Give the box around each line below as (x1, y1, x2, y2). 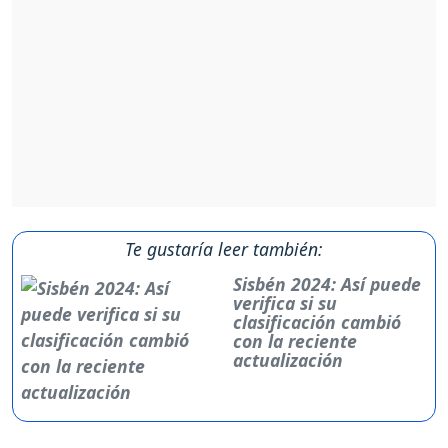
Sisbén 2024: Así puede (232, 272, 421, 297)
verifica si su (232, 291, 337, 316)
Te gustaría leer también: (125, 237, 323, 262)
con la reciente (232, 329, 357, 354)
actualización (232, 348, 343, 373)
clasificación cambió (232, 310, 401, 335)
